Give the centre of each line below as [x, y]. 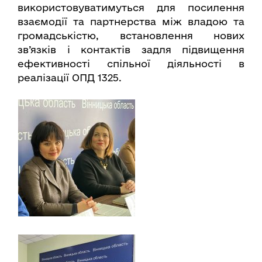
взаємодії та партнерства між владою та [131, 21]
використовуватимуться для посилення [131, 7]
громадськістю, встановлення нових [131, 35]
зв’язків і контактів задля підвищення [131, 49]
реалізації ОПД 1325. [70, 77]
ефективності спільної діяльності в [131, 63]
